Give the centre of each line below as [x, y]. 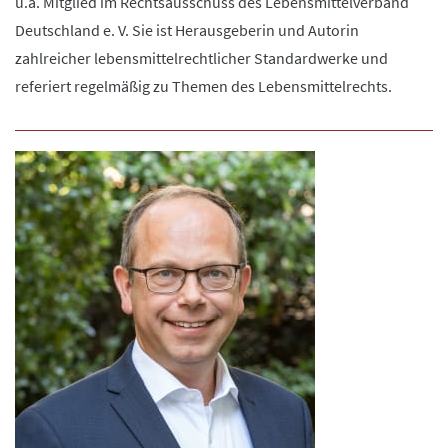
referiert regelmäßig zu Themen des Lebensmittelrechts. [203, 86]
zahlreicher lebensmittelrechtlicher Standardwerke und [201, 58]
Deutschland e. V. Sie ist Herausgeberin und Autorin [187, 30]
